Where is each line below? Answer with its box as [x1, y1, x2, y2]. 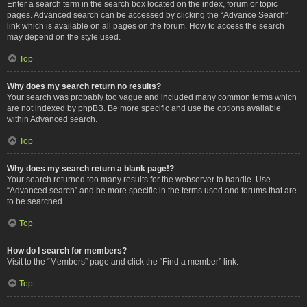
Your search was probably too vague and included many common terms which [7, 92, 297, 102]
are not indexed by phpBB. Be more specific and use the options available [7, 103, 281, 113]
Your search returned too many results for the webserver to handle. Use [7, 174, 271, 184]
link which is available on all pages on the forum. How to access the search [7, 21, 284, 31]
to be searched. [7, 196, 64, 206]
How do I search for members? [7, 245, 127, 256]
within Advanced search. [7, 114, 97, 124]
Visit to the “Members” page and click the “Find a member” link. [7, 256, 238, 267]
